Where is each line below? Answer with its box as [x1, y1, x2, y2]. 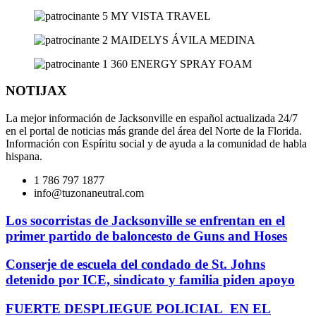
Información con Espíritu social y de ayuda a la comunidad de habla [6, 137, 307, 150]
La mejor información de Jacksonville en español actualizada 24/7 [6, 111, 298, 124]
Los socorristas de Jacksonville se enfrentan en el [6, 212, 285, 228]
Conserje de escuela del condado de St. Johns [6, 257, 265, 272]
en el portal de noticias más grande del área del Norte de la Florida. [6, 124, 302, 137]
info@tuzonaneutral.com [34, 186, 144, 199]
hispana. [6, 150, 42, 162]
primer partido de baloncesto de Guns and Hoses [6, 228, 287, 243]
